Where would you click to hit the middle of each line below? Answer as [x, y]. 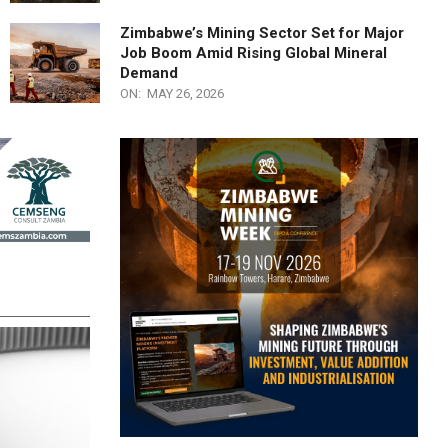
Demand [149, 73]
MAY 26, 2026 [185, 94]
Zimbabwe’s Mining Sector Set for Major [262, 33]
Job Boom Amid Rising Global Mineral [253, 53]
